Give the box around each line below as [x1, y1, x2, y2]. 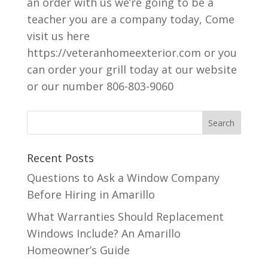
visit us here [26, 29, 90, 43]
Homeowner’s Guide [26, 243, 130, 257]
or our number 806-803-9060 [26, 79, 173, 93]
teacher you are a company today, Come [26, 12, 234, 26]
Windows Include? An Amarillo [26, 226, 181, 240]
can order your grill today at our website [26, 62, 237, 77]
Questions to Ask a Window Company [26, 170, 220, 185]
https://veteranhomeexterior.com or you [26, 45, 237, 60]
